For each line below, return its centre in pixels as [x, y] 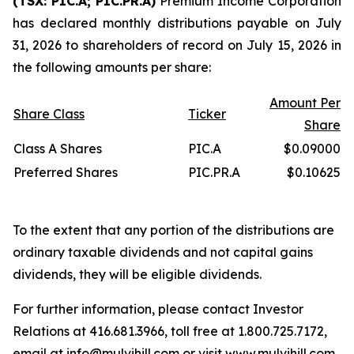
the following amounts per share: [112, 67]
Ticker [207, 114]
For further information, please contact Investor [158, 309]
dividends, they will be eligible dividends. [137, 274]
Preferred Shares [66, 172]
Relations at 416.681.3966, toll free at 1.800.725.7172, [170, 331]
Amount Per [305, 103]
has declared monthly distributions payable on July [177, 23]
